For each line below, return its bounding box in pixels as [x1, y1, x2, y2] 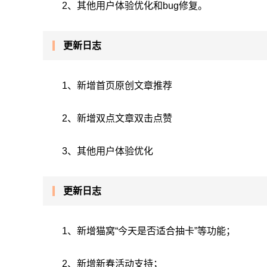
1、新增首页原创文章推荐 [62, 80, 172, 91]
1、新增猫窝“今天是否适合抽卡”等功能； [62, 226, 235, 236]
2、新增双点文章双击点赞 [62, 113, 172, 123]
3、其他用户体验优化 [62, 146, 153, 156]
